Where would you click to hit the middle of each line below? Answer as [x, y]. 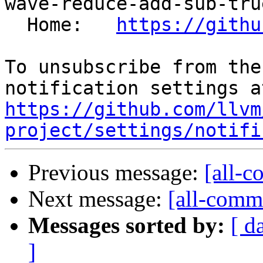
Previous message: [116, 173]
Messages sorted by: [127, 225]
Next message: [98, 199]
